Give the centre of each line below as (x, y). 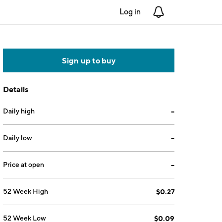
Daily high (19, 111)
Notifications (187, 12)
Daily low (18, 138)
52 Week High (26, 191)
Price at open (24, 165)
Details (16, 89)
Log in (130, 12)
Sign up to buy (89, 60)
